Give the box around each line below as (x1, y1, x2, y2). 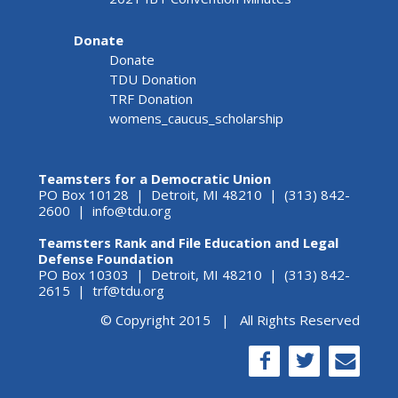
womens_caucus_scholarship (108, 109, 283, 128)
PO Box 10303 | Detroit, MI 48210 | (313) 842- (37, 266, 350, 284)
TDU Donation (108, 70, 196, 89)
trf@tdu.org (92, 282, 164, 300)
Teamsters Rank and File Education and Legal (37, 234, 338, 252)
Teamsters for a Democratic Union (37, 170, 271, 188)
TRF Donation (108, 90, 193, 108)
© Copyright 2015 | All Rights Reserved (100, 311, 361, 330)
